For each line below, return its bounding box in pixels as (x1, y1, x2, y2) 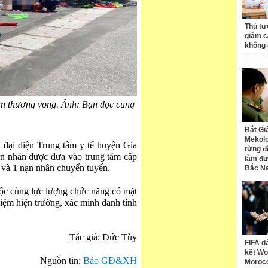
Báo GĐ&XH (81, 255, 137, 266)
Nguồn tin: (40, 255, 81, 266)
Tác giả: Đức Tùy (69, 232, 137, 243)
